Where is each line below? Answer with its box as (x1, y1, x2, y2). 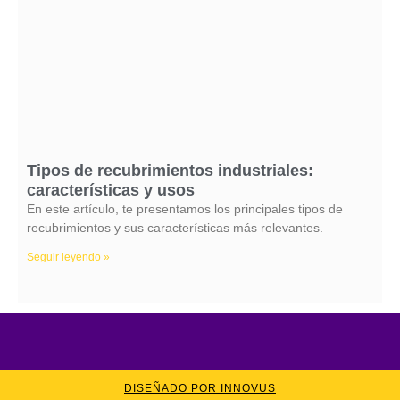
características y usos (27, 181, 195, 199)
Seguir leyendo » (27, 251, 110, 263)
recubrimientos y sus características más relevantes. (27, 221, 323, 235)
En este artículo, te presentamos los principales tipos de (27, 202, 343, 216)
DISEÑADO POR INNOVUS (124, 382, 276, 395)
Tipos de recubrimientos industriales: (27, 162, 313, 179)
